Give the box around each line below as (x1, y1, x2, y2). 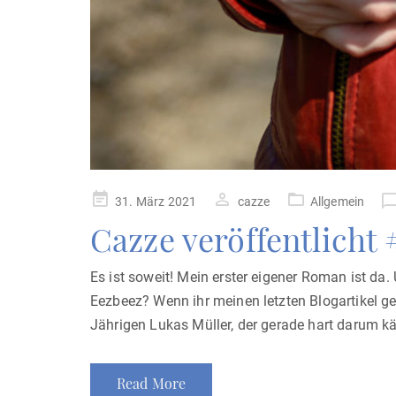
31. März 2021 (115, 194, 197, 209)
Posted (90, 193, 130, 207)
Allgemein (309, 194, 365, 209)
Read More (117, 374, 187, 392)
